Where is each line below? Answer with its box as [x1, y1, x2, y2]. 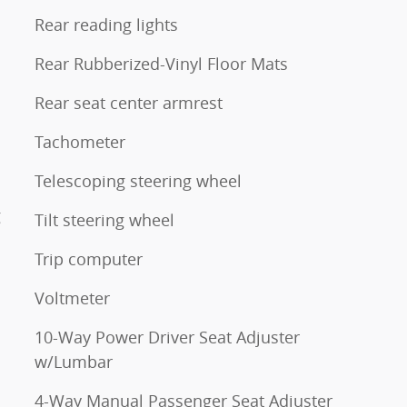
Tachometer [35, 130, 125, 153]
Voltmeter [35, 286, 110, 309]
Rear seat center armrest [35, 91, 223, 114]
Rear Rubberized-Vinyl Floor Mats [35, 52, 288, 74]
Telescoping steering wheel [35, 169, 242, 192]
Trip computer [35, 247, 143, 270]
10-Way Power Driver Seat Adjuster [35, 325, 300, 348]
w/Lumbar [35, 350, 113, 372]
